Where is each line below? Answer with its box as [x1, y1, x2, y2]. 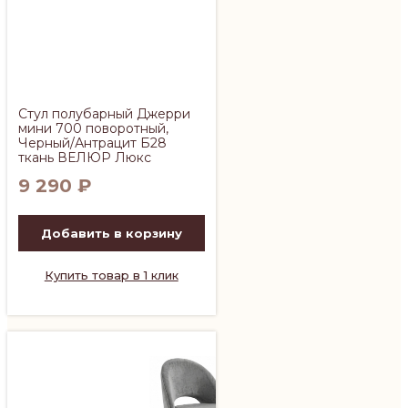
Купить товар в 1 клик [44, 267, 178, 282]
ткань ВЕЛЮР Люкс [18, 148, 151, 166]
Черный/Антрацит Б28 [18, 134, 167, 151]
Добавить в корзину [40, 225, 182, 240]
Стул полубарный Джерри [18, 105, 190, 122]
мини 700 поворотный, [18, 119, 168, 137]
